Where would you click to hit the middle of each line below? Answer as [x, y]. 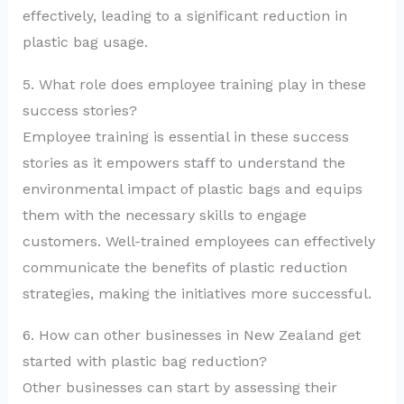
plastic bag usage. [85, 41]
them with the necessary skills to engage [164, 215]
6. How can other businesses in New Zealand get [191, 335]
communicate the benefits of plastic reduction [184, 267]
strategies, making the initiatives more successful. [197, 293]
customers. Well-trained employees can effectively [198, 241]
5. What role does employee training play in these [194, 84]
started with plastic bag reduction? [144, 362]
